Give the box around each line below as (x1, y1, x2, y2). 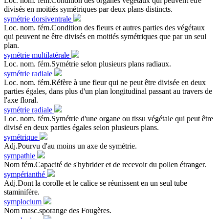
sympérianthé (4, 170, 47, 178)
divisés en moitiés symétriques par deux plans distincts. (4, 4, 173, 13)
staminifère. (4, 187, 40, 196)
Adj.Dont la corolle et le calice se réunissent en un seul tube (4, 178, 187, 187)
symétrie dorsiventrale (4, 14, 73, 23)
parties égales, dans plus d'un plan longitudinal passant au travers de (4, 87, 212, 95)
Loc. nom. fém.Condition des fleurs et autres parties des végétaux (4, 23, 205, 32)
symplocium (4, 197, 44, 206)
